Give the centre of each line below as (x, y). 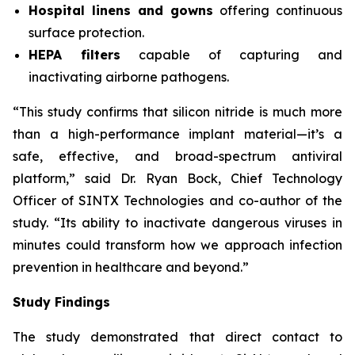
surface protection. (86, 32)
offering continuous (278, 10)
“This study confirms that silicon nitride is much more (177, 112)
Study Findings (61, 302)
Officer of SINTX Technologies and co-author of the (177, 200)
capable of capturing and (231, 55)
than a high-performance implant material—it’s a (177, 134)
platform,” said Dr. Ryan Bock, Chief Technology (177, 178)
